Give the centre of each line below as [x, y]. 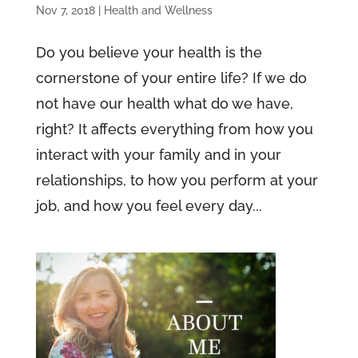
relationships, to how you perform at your [177, 180]
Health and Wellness [158, 10]
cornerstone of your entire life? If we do [171, 78]
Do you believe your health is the [149, 52]
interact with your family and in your [158, 154]
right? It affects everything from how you [174, 129]
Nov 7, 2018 [65, 10]
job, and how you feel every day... [149, 205]
